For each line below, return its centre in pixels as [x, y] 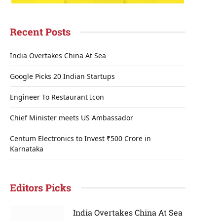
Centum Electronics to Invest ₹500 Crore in [80, 138]
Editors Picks [40, 187]
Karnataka [27, 149]
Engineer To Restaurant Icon [57, 97]
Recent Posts [40, 32]
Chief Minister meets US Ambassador [72, 118]
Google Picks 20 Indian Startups [62, 76]
